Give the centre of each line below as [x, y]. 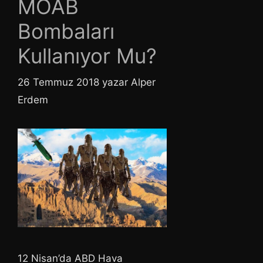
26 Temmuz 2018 [58, 82]
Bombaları [66, 31]
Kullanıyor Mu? [87, 56]
